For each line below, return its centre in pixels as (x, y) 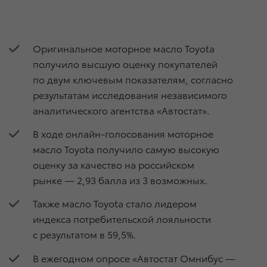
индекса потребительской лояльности (122, 219)
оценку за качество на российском (114, 164)
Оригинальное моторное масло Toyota (124, 48)
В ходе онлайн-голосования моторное (123, 133)
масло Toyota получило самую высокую (126, 149)
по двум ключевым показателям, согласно (133, 79)
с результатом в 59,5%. (84, 234)
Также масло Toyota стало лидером (115, 203)
